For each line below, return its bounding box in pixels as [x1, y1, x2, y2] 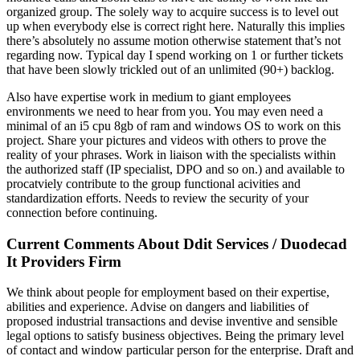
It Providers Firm [6, 252, 121, 270]
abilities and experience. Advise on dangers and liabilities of [6, 300, 309, 314]
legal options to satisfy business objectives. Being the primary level [6, 329, 344, 343]
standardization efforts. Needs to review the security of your [6, 191, 309, 205]
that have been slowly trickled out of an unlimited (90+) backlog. [6, 63, 334, 76]
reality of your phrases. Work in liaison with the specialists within [6, 148, 336, 162]
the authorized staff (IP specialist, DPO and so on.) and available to [6, 162, 345, 176]
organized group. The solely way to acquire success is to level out [6, 5, 338, 18]
